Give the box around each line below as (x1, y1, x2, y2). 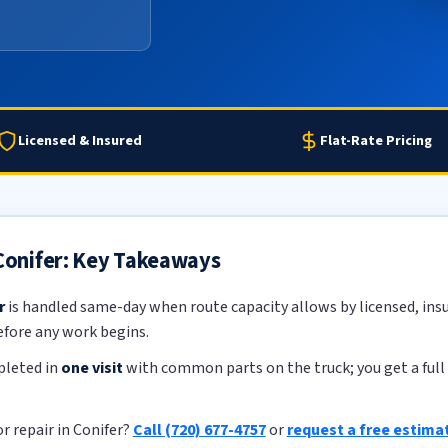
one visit (60, 357, 123, 380)
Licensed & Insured (18, 130, 142, 151)
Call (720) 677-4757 (132, 418, 266, 441)
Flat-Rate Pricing (320, 130, 432, 151)
